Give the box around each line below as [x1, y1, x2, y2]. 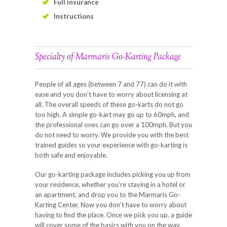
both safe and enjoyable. [35, 150, 107, 159]
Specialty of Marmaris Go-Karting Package [35, 51, 181, 63]
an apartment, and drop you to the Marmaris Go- [35, 190, 180, 199]
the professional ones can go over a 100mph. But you [35, 120, 192, 129]
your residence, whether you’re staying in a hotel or [35, 180, 185, 188]
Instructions [54, 12, 94, 20]
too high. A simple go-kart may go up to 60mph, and [35, 110, 189, 119]
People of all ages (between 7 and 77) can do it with [35, 80, 187, 88]
